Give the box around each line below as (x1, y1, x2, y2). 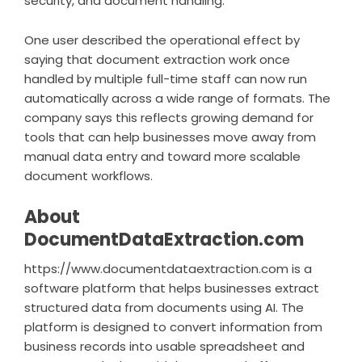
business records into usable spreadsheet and (24, 338, 305, 355)
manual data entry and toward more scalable (24, 148, 301, 165)
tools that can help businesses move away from (24, 128, 316, 145)
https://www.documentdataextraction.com (24, 260, 288, 277)
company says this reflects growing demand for (24, 109, 314, 126)
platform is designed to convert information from (24, 318, 322, 335)
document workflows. (24, 167, 153, 184)
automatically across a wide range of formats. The (24, 90, 330, 107)
